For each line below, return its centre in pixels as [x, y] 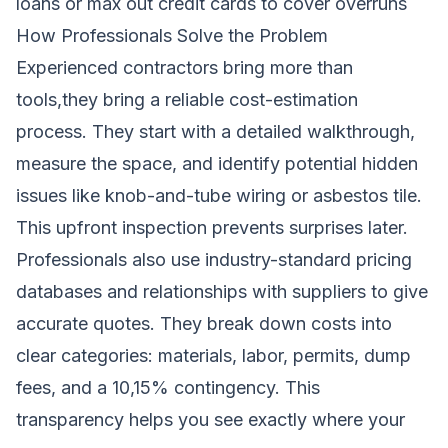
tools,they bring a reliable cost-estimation [187, 99]
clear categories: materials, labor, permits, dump [213, 355]
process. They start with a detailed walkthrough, [215, 131]
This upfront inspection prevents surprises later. [212, 227]
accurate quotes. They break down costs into [204, 323]
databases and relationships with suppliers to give [222, 291]
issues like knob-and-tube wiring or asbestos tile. [219, 195]
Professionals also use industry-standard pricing [214, 259]
